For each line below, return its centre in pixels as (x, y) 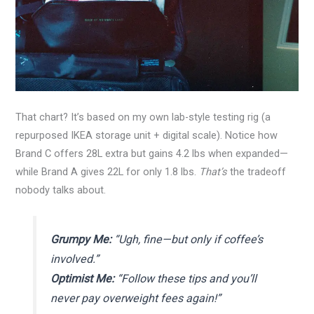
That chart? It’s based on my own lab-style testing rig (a (143, 117)
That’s (213, 171)
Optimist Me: (82, 278)
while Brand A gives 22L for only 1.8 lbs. (108, 171)
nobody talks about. (61, 190)
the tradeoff (257, 171)
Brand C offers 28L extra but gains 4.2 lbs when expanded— (152, 153)
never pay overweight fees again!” (135, 298)
